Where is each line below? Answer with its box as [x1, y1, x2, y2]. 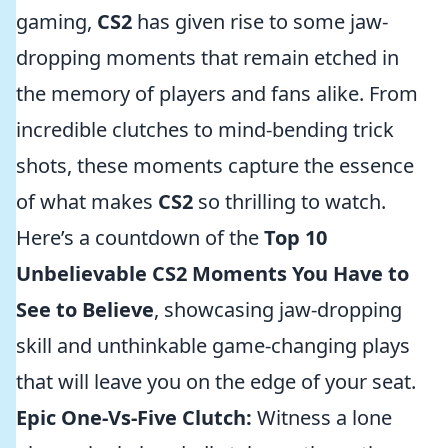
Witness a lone [252, 404, 392, 431]
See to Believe [16, 296, 154, 323]
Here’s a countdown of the [16, 224, 264, 251]
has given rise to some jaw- [132, 8, 388, 35]
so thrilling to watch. [193, 188, 386, 215]
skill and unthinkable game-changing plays [16, 332, 410, 359]
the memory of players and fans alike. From [16, 80, 418, 107]
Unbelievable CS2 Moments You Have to [16, 260, 409, 287]
